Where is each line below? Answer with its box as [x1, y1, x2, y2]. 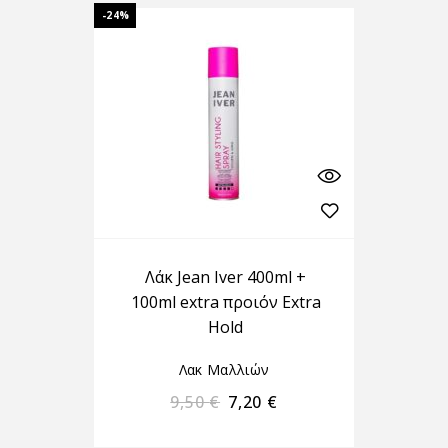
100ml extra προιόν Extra [130, 291, 321, 313]
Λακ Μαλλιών [178, 360, 270, 379]
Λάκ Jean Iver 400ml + [145, 266, 307, 288]
